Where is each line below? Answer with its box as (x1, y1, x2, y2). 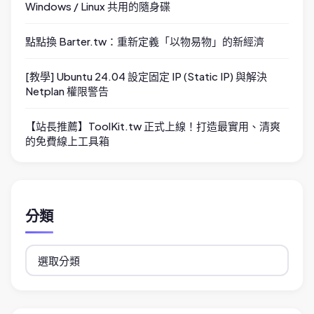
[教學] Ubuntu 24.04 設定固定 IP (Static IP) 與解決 (25, 69, 267, 83)
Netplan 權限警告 (25, 84, 109, 98)
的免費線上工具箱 (25, 134, 109, 148)
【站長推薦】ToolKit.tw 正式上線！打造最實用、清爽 (25, 119, 280, 133)
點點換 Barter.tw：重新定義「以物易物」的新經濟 (25, 34, 264, 48)
